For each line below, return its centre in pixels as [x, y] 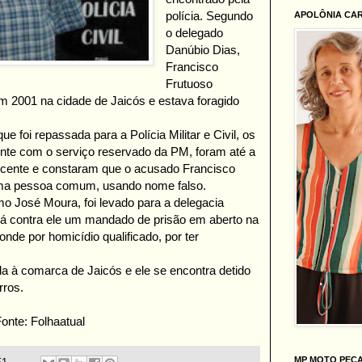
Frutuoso [189, 84]
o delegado [195, 33]
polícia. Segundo [210, 16]
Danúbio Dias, [203, 50]
